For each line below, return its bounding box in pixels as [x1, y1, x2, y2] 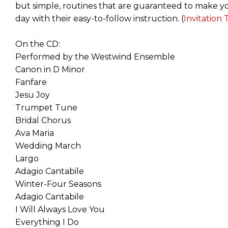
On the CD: [15, 39, 60, 49]
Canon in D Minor [15, 64, 85, 74]
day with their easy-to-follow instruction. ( [15, 13, 184, 23]
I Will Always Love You [15, 204, 105, 214]
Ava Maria [15, 128, 54, 138]
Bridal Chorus [15, 115, 71, 125]
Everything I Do [15, 217, 79, 227]
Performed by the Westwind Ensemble [15, 51, 175, 62]
